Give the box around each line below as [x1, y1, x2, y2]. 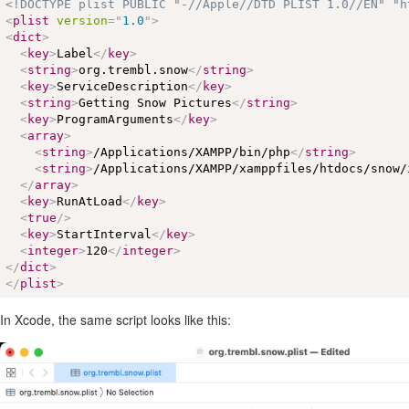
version [57, 13, 109, 27]
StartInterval [57, 226, 152, 241]
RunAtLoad [57, 194, 123, 208]
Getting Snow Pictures [79, 95, 233, 110]
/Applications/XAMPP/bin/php [93, 144, 291, 159]
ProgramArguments [57, 111, 174, 126]
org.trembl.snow [79, 62, 189, 77]
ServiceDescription [57, 79, 189, 93]
